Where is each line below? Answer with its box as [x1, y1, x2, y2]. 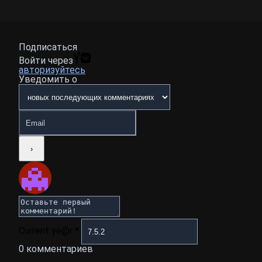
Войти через [19, 55, 73, 67]
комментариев [24, 243, 93, 255]
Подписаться [19, 42, 77, 53]
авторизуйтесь [19, 64, 85, 76]
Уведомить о [19, 74, 77, 85]
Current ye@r [19, 225, 75, 237]
